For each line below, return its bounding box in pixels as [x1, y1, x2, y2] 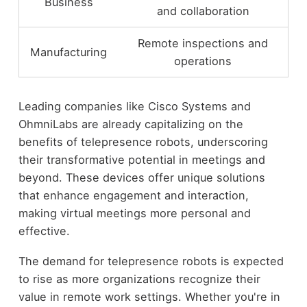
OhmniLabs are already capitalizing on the [18, 116, 243, 131]
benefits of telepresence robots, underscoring [18, 134, 268, 149]
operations [174, 53, 232, 68]
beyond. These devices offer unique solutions [18, 170, 265, 184]
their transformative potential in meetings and [18, 152, 265, 167]
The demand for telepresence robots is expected [18, 254, 284, 269]
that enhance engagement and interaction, [18, 188, 249, 202]
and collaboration [156, 3, 249, 18]
